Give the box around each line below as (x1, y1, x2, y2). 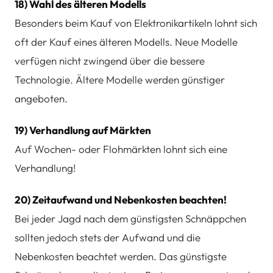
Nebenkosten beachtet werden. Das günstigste (15, 249, 227, 263)
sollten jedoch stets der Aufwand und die (15, 230, 200, 244)
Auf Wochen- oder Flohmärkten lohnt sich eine (15, 143, 227, 156)
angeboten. (15, 92, 68, 105)
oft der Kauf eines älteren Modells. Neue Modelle (15, 35, 238, 49)
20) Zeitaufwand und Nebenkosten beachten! (15, 193, 227, 206)
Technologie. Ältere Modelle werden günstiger (15, 73, 225, 87)
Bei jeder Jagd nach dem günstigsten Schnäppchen (15, 211, 246, 225)
